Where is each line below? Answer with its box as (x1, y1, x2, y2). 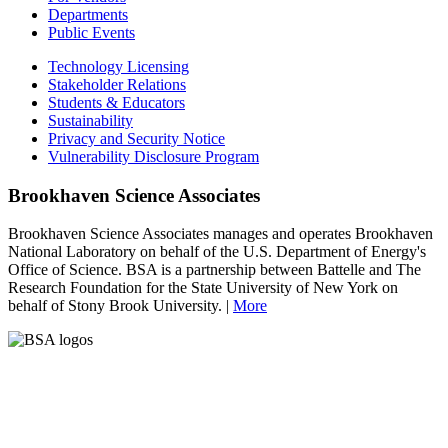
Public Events (48, 23, 135, 41)
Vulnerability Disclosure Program (48, 147, 259, 165)
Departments (48, 5, 128, 23)
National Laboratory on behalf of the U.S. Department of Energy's (8, 243, 426, 261)
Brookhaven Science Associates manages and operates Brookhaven (8, 225, 433, 243)
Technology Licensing (48, 57, 189, 75)
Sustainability (48, 111, 133, 129)
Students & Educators (48, 93, 185, 111)
